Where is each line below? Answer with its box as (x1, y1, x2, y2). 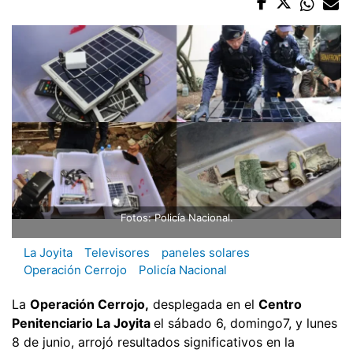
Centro (258, 295, 302, 312)
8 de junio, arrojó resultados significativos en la (12, 333, 295, 350)
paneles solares (162, 245, 250, 261)
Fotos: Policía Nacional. (120, 211, 233, 225)
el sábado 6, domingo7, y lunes (154, 314, 337, 331)
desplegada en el (149, 295, 258, 312)
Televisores (84, 245, 150, 261)
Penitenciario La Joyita (12, 314, 154, 331)
